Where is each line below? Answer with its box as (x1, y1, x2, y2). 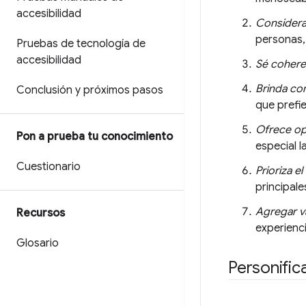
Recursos (16, 206, 65, 220)
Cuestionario (16, 160, 81, 173)
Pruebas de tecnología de (16, 37, 145, 51)
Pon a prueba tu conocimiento (16, 130, 173, 143)
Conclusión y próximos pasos (16, 83, 163, 97)
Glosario (16, 236, 59, 250)
